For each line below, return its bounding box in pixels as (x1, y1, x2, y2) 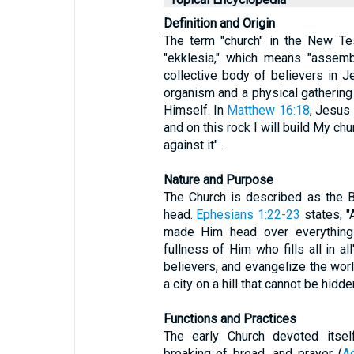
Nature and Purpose (163, 172, 273, 187)
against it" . (163, 137, 224, 153)
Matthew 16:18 (227, 103, 310, 118)
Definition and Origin (163, 16, 275, 31)
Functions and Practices (163, 311, 296, 326)
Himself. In (163, 103, 228, 118)
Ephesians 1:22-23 (196, 207, 301, 222)
